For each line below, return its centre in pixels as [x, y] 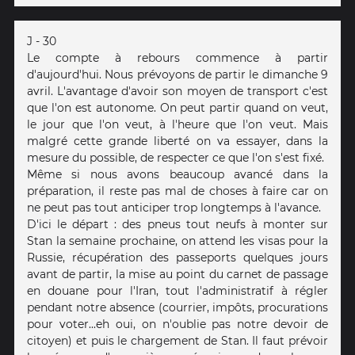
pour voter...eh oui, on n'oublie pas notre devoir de [177, 324]
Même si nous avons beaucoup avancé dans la [177, 175]
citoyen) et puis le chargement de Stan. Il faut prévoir [177, 341]
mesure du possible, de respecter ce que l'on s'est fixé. [176, 158]
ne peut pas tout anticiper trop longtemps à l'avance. [174, 208]
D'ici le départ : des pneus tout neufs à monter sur [177, 225]
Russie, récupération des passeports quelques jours [177, 258]
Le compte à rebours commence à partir [177, 58]
